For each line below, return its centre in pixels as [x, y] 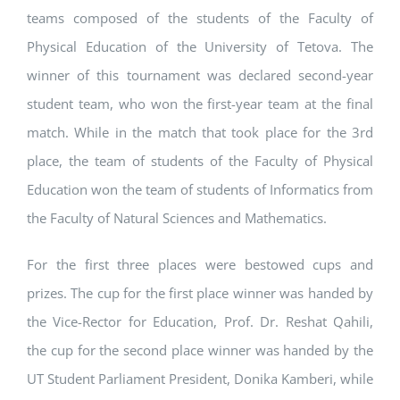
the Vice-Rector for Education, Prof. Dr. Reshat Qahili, [200, 322]
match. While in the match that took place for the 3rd [200, 133]
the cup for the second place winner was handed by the [200, 350]
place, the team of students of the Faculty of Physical [200, 161]
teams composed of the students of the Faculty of [200, 18]
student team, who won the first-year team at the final [200, 104]
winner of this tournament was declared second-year [200, 75]
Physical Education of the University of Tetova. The [200, 47]
